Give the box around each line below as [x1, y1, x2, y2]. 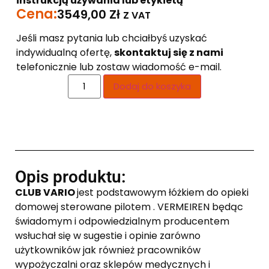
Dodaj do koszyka [113, 79, 191, 92]
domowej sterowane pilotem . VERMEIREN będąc [15, 200, 243, 214]
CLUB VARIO [15, 186, 77, 200]
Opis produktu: [15, 167, 126, 187]
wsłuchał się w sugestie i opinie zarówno [15, 229, 201, 243]
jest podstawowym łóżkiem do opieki [77, 186, 249, 200]
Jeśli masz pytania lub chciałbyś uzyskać [16, 31, 207, 45]
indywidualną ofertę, [16, 45, 114, 59]
